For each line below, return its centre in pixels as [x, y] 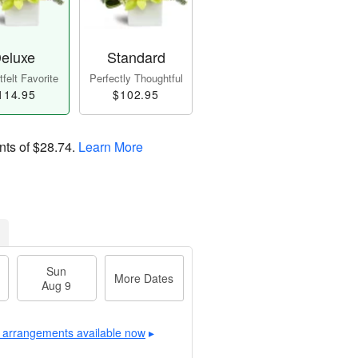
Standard [136, 57]
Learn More [111, 147]
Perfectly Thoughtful [136, 78]
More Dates [144, 278]
